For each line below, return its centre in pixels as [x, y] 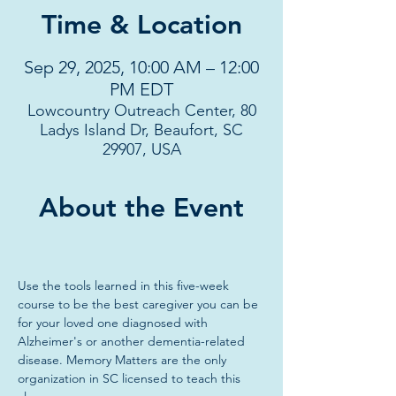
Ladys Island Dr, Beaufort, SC [141, 130]
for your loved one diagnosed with [114, 323]
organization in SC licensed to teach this [131, 378]
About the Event [141, 208]
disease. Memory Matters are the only [124, 360]
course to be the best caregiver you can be [140, 304]
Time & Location [141, 25]
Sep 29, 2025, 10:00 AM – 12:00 [141, 67]
